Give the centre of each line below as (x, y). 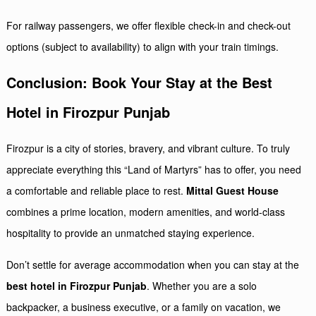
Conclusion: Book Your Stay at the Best (140, 82)
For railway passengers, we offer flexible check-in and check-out (149, 25)
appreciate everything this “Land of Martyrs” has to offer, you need (154, 169)
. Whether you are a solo (202, 285)
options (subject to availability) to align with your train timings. (143, 46)
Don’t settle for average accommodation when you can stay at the (153, 264)
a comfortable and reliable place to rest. (97, 190)
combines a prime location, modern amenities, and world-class (146, 211)
